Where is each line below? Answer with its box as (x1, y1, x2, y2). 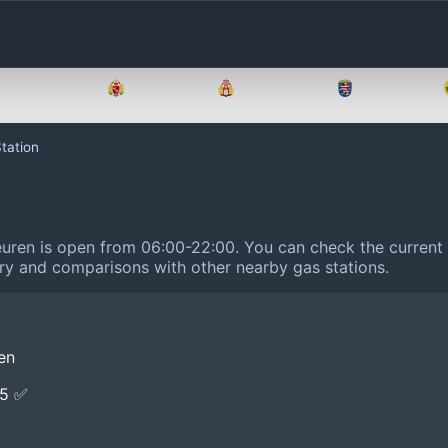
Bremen (138, 80, 188, 96)
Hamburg (248, 80, 307, 96)
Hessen (367, 80, 415, 96)
